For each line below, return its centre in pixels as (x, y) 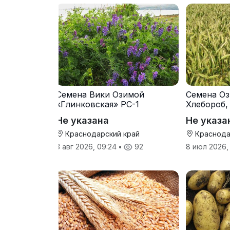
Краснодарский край (101, 133)
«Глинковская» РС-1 (98, 104)
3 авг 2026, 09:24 (87, 146)
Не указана (82, 120)
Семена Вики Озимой (100, 94)
